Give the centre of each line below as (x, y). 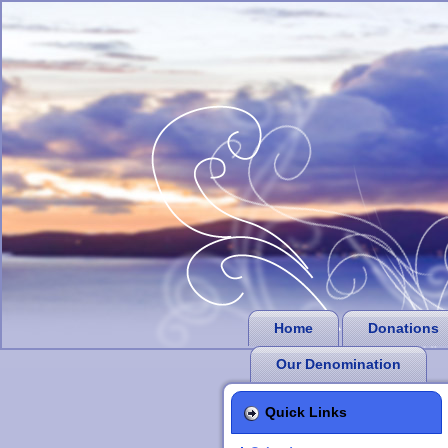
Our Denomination (338, 364)
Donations (403, 328)
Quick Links (306, 412)
